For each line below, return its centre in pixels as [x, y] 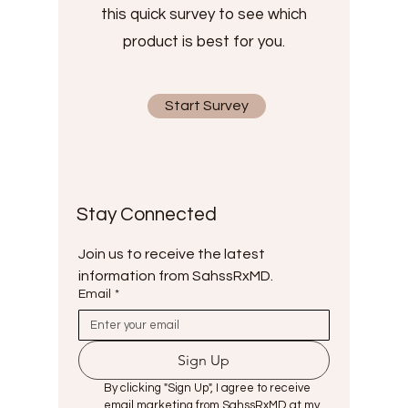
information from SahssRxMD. [176, 276]
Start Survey [207, 106]
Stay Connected [148, 214]
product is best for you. [204, 42]
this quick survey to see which [204, 15]
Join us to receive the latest [172, 254]
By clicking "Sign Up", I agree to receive [207, 388]
